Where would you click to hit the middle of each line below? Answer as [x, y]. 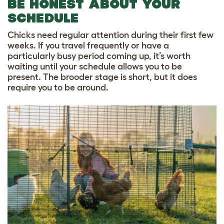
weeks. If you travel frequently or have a [88, 46]
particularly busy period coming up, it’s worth [99, 56]
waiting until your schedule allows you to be [95, 67]
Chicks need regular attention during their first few [110, 35]
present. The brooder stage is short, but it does [102, 77]
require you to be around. [58, 88]
